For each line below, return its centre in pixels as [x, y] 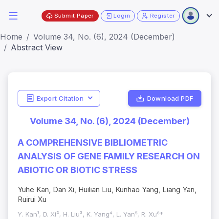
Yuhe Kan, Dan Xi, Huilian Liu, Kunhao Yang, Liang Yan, [107, 190]
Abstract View [37, 47]
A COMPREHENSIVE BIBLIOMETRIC [93, 143]
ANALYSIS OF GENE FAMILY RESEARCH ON [109, 156]
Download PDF [170, 98]
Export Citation [60, 98]
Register [162, 15]
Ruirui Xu [32, 199]
